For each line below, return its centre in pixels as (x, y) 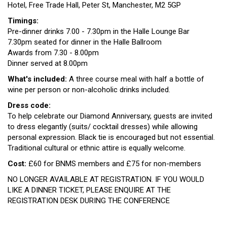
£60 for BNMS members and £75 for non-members (114, 164)
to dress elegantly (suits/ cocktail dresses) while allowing (103, 127)
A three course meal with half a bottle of (136, 79)
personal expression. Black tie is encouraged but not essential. (111, 138)
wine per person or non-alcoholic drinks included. (89, 90)
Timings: (23, 21)
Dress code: (29, 106)
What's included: (37, 79)
